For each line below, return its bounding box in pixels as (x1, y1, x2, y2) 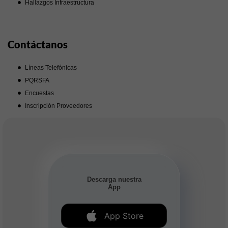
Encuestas (25, 89, 54, 97)
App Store (104, 210, 144, 221)
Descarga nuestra (87, 175, 141, 183)
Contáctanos (8, 38, 68, 50)
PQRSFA (25, 76, 49, 84)
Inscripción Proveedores (25, 102, 92, 109)
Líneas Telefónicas (25, 64, 77, 71)
